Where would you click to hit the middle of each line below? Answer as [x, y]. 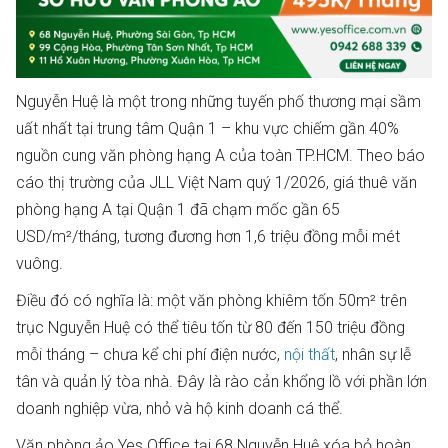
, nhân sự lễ [373, 354]
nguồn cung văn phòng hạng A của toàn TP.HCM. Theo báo [220, 155]
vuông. [39, 263]
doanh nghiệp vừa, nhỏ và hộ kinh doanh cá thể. [179, 408]
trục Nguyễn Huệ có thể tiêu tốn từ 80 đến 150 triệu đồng [210, 327]
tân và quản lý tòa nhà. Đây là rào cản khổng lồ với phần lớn [221, 381]
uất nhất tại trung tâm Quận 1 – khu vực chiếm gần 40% [207, 128]
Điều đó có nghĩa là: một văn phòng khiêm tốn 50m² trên [211, 300]
